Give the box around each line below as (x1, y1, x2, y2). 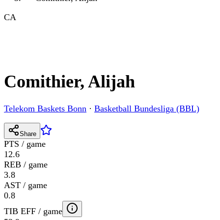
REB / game (4, 160, 48, 170)
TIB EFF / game (4, 206, 62, 217)
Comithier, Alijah (4, 72, 135, 92)
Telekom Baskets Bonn (4, 104, 86, 114)
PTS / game (4, 139, 46, 149)
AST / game (4, 180, 47, 191)
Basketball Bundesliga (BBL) (94, 104, 199, 114)
